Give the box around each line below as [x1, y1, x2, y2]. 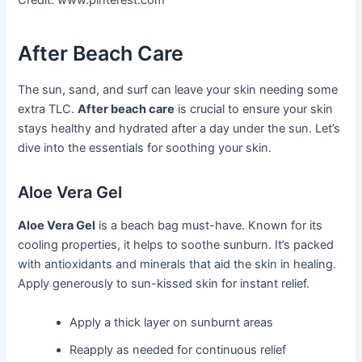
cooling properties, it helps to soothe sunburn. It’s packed [18, 238, 335, 253]
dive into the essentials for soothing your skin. [18, 141, 272, 156]
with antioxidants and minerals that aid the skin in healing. [18, 257, 337, 272]
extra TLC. [18, 102, 78, 117]
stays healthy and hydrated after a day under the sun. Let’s [18, 121, 341, 137]
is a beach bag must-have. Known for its [95, 218, 323, 234]
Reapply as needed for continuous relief [69, 342, 287, 357]
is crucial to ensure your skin [175, 102, 334, 117]
